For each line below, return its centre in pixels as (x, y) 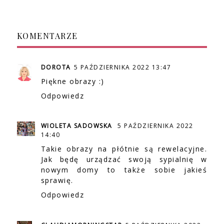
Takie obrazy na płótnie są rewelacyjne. (124, 149)
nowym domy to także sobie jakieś (124, 170)
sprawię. (57, 180)
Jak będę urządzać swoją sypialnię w (124, 159)
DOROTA (56, 67)
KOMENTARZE (47, 35)
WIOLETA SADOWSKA (78, 126)
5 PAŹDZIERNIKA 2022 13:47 (122, 67)
